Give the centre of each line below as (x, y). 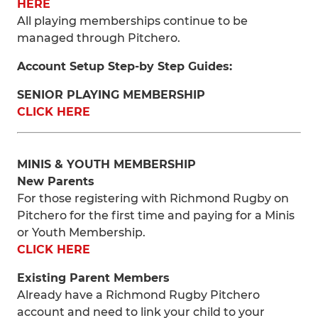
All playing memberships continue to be (132, 21)
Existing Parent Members (93, 278)
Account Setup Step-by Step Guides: (125, 66)
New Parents (56, 181)
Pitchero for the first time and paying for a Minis (156, 215)
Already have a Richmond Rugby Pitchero (138, 295)
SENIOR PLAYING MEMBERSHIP (111, 95)
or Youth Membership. (81, 232)
